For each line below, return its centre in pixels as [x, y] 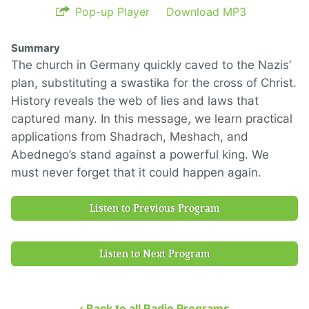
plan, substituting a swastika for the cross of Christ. [154, 83]
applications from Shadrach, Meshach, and [130, 137]
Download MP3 [206, 12]
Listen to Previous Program [154, 208]
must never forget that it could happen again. [136, 172]
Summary [36, 48]
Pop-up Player [112, 12]
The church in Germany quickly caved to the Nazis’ [151, 65]
